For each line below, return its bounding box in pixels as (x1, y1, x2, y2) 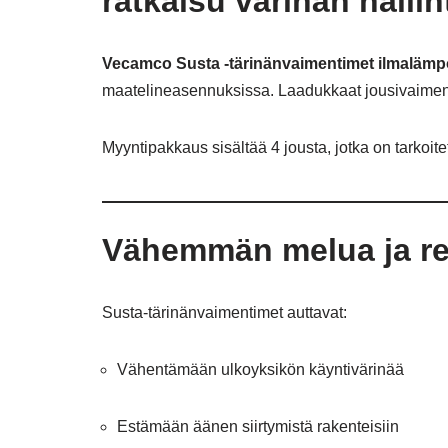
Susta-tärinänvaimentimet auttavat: (102, 304, 347, 321)
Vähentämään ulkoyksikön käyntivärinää (117, 361, 404, 378)
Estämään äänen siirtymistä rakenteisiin (117, 418, 399, 435)
